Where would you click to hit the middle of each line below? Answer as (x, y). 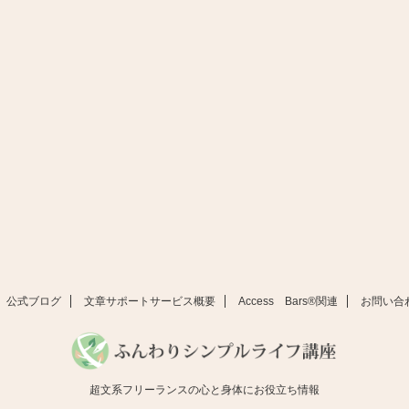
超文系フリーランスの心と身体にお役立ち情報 (204, 390)
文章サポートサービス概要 (149, 302)
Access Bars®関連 (288, 302)
